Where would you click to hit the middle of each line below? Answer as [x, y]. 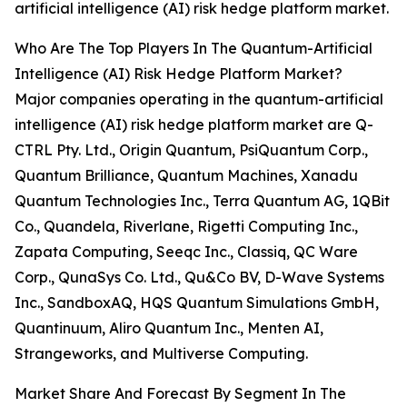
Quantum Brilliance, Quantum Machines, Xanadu [186, 176]
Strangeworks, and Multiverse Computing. [161, 354]
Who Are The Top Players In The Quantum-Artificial [194, 49]
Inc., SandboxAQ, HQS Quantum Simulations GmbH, [197, 303]
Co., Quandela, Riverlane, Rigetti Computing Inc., [186, 227]
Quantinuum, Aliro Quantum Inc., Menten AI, [169, 328]
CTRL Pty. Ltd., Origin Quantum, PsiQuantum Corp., [191, 150]
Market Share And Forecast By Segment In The [180, 394]
